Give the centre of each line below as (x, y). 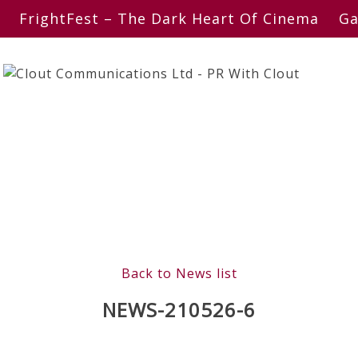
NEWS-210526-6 (179, 310)
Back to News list (179, 273)
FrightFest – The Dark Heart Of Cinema (169, 18)
